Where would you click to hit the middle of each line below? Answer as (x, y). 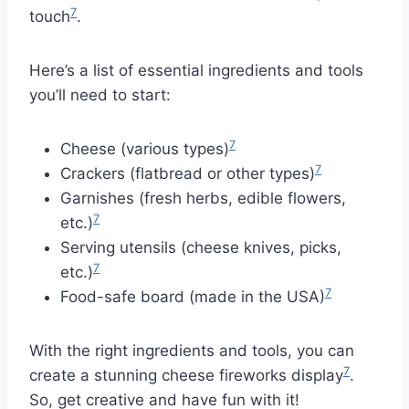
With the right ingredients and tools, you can (192, 350)
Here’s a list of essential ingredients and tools (196, 70)
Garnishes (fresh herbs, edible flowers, (203, 198)
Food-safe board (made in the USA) (193, 296)
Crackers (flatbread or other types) (188, 173)
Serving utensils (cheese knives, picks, (201, 247)
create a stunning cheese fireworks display (186, 375)
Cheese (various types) (145, 148)
